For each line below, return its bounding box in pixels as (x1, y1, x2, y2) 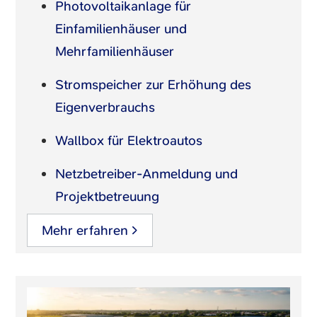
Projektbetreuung (55, 187, 160, 205)
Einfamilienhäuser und (55, 19, 188, 38)
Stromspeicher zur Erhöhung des (55, 75, 252, 93)
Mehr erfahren (42, 221, 129, 239)
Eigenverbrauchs (55, 98, 156, 116)
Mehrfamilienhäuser (55, 42, 175, 60)
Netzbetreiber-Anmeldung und (55, 164, 238, 183)
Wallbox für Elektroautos (55, 131, 203, 149)
